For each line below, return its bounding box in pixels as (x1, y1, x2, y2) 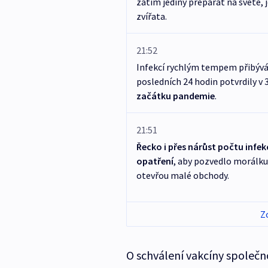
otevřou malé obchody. (136, 169, 229, 182)
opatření (136, 155, 173, 167)
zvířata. (136, 10, 167, 23)
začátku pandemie (136, 90, 215, 102)
